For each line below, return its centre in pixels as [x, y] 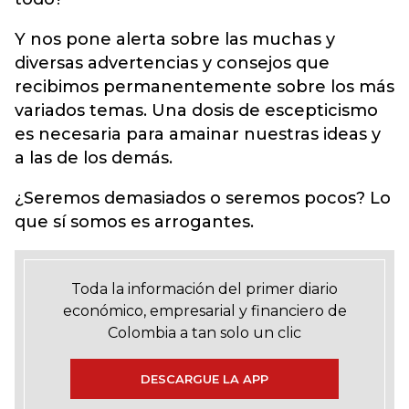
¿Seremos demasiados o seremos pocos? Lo [203, 198]
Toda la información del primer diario [204, 288]
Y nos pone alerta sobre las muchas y [175, 39]
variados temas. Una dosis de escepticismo [196, 110]
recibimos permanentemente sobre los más [204, 86]
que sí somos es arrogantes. [134, 221]
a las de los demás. [94, 157]
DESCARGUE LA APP [204, 378]
